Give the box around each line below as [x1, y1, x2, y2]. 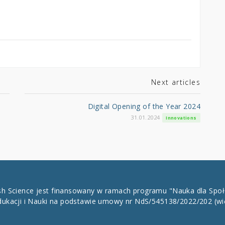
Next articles [151, 77, 200, 87]
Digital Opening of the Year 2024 [87, 101, 200, 111]
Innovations [166, 114, 197, 121]
